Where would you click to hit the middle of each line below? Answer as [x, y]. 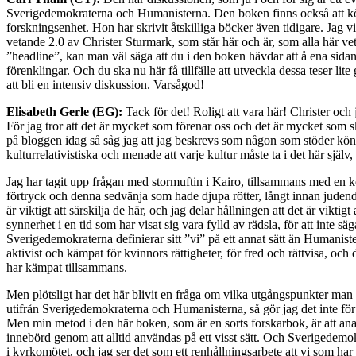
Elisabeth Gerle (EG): [64, 111]
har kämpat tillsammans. [67, 267]
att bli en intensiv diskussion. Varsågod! [105, 84]
